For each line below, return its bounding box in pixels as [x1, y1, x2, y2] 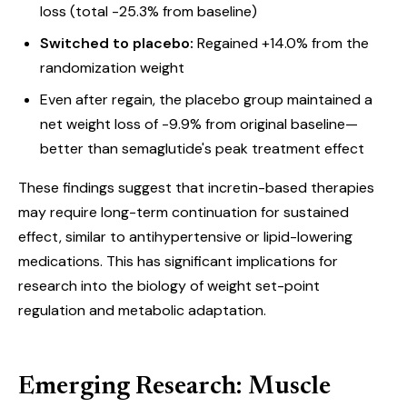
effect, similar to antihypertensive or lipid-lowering [18, 227, 352, 246]
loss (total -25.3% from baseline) [40, 2, 257, 21]
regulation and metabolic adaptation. [18, 301, 266, 320]
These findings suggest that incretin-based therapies [18, 178, 374, 197]
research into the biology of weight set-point [18, 276, 320, 295]
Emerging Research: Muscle [18, 374, 331, 400]
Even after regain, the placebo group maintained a [40, 90, 372, 109]
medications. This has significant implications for [18, 252, 338, 271]
